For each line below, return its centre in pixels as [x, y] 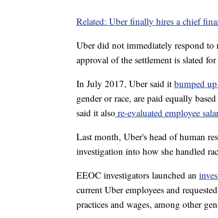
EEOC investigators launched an [138, 175]
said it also [96, 113]
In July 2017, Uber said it [125, 84]
